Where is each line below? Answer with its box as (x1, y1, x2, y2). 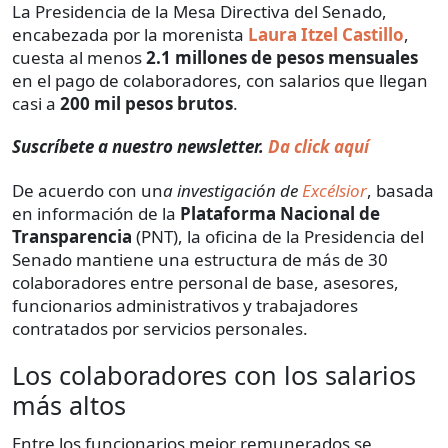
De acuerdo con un (12, 178, 163, 202)
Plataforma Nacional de (180, 201, 380, 225)
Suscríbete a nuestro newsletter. (12, 134, 264, 158)
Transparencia (12, 224, 136, 248)
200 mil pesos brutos (60, 91, 233, 115)
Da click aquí (264, 134, 369, 158)
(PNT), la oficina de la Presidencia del (136, 224, 424, 248)
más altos (12, 387, 126, 422)
